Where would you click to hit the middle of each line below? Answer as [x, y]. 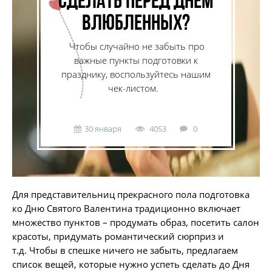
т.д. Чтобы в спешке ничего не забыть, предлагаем [125, 250]
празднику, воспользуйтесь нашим [136, 74]
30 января [103, 128]
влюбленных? [136, 25]
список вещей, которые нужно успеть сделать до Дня [131, 264]
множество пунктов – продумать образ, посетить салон [136, 222]
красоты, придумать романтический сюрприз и [118, 236]
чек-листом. [136, 88]
